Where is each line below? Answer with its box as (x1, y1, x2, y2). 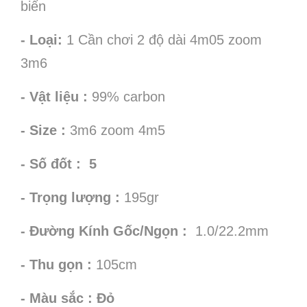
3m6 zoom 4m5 (70, 123, 165, 138)
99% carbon (92, 89, 165, 104)
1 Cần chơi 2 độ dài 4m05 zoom (62, 32, 262, 47)
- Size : (21, 123, 70, 138)
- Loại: (21, 32, 62, 47)
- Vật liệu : (21, 89, 92, 104)
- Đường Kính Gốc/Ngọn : (21, 223, 191, 238)
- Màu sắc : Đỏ (21, 291, 114, 306)
